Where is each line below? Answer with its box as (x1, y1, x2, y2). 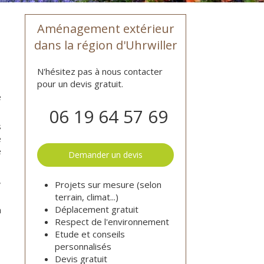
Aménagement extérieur (37, 21, 174, 37)
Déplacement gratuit (55, 203, 139, 215)
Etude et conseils (55, 228, 126, 240)
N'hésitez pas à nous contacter (37, 65, 163, 77)
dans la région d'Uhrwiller (34, 37, 177, 53)
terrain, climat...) (55, 191, 119, 203)
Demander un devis (68, 149, 143, 160)
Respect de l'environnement (55, 216, 170, 227)
